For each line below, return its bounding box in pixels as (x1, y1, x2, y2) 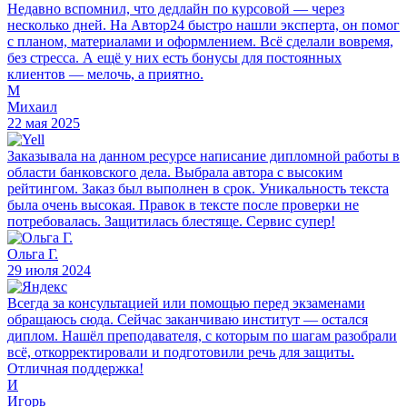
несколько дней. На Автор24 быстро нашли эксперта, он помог (7, 17, 400, 34)
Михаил (7, 99, 57, 115)
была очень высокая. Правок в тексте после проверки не (7, 197, 359, 213)
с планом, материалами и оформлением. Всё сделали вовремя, (7, 34, 393, 50)
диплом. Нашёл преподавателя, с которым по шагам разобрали (7, 328, 397, 344)
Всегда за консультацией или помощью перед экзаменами (7, 295, 365, 312)
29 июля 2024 (7, 263, 91, 279)
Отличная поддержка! (7, 361, 144, 377)
